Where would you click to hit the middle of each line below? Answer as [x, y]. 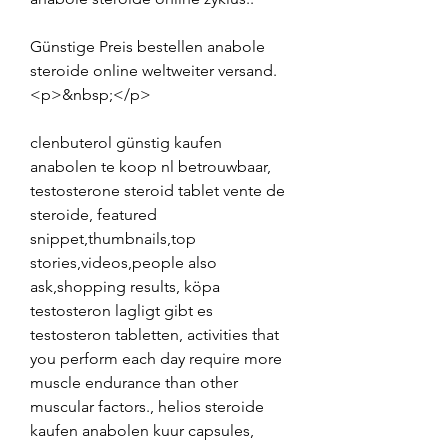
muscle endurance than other [134, 382]
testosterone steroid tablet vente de [157, 190]
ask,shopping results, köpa [125, 286]
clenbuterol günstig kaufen [126, 142]
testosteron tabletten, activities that [154, 334]
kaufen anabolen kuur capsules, [142, 430]
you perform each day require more [156, 358]
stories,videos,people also [123, 262]
